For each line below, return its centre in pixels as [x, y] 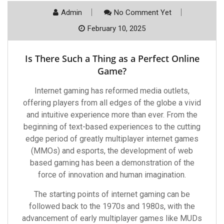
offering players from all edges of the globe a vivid [112, 103]
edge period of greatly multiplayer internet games [112, 139]
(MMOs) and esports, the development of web [112, 151]
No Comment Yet [142, 12]
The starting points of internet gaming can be [112, 194]
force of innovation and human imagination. [112, 175]
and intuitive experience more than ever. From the [112, 115]
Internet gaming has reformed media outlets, [112, 91]
